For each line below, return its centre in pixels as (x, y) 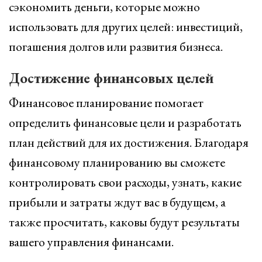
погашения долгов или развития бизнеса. (116, 46)
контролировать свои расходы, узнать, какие (125, 182)
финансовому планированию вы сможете (117, 162)
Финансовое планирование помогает (106, 103)
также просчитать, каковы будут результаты (124, 222)
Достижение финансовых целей (111, 78)
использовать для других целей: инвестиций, (126, 27)
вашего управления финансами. (91, 242)
